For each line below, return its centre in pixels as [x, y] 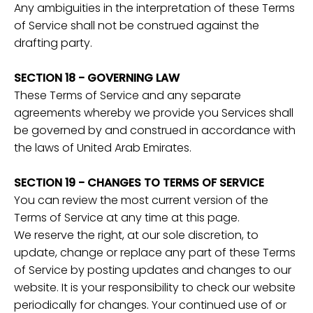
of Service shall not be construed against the [137, 26]
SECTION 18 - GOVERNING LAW [97, 78]
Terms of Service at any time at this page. [127, 218]
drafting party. [53, 43]
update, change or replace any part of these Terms [155, 253]
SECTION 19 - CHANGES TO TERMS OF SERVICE [139, 183]
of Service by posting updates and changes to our [153, 270]
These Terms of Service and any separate [128, 96]
